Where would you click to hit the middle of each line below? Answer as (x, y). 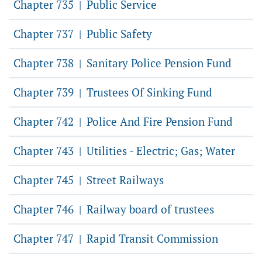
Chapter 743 (45, 151)
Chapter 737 (45, 34)
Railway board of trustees (149, 209)
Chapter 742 (45, 121)
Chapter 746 (45, 209)
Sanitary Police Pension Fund (158, 63)
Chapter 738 (45, 63)
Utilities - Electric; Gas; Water (159, 151)
